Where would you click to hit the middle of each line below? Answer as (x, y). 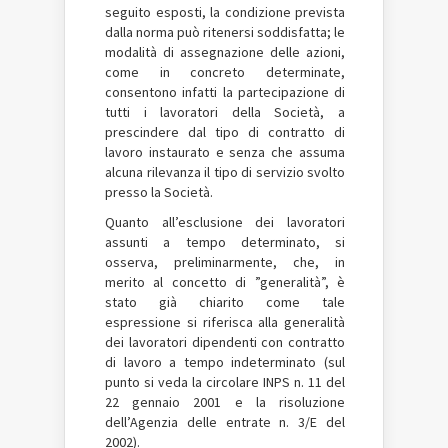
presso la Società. (159, 192)
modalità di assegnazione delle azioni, (225, 52)
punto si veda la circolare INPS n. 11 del (225, 382)
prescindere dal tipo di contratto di (225, 132)
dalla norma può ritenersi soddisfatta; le (225, 32)
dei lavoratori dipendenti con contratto (225, 342)
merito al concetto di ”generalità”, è (225, 282)
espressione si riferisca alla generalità (225, 322)
